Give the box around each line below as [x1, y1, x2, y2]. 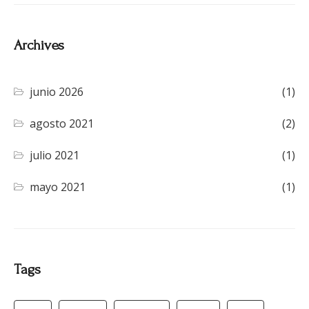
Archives [14, 37, 64, 54]
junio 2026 [30, 84, 84, 100]
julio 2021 [30, 148, 80, 163]
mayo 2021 [30, 179, 86, 195]
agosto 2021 [30, 116, 94, 132]
